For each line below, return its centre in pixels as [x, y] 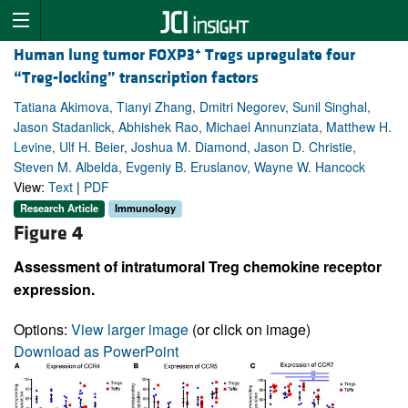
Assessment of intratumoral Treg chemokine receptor [198, 266]
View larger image [130, 329]
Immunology [145, 208]
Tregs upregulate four [278, 56]
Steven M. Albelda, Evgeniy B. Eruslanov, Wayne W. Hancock [189, 167]
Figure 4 [48, 233]
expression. [54, 289]
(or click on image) [250, 329]
